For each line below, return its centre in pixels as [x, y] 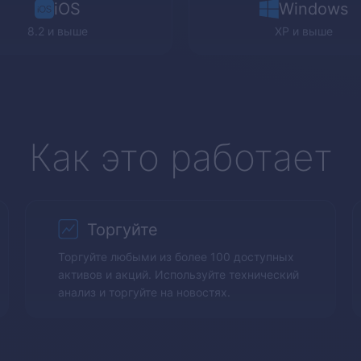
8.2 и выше [58, 31]
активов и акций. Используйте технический [178, 274]
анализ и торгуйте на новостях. [144, 292]
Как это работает [180, 157]
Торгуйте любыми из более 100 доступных [176, 256]
